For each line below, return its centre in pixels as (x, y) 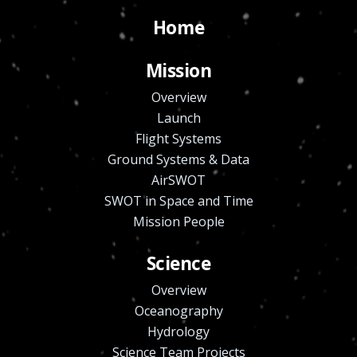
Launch (178, 118)
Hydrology (178, 331)
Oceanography (178, 310)
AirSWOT (178, 180)
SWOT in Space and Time (178, 200)
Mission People (178, 221)
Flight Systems (178, 138)
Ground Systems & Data (178, 159)
